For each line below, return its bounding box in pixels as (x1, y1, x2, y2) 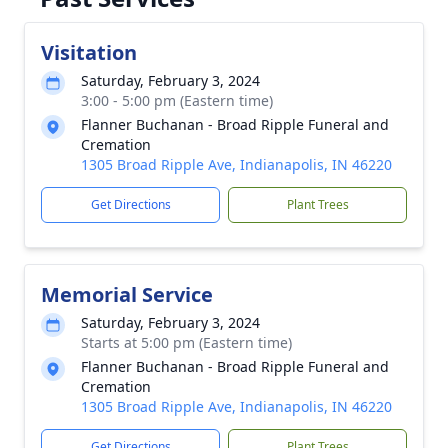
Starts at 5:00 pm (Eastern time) (81, 333, 292, 352)
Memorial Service (41, 281, 213, 308)
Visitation (41, 39, 137, 66)
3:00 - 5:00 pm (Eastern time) (81, 91, 273, 110)
